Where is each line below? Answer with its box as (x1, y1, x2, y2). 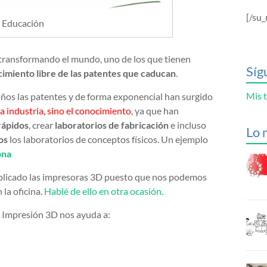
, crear (29, 119, 55, 131)
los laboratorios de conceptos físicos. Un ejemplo (8, 133, 208, 145)
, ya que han (131, 105, 179, 117)
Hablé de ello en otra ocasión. (44, 185, 163, 197)
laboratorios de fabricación (55, 119, 169, 131)
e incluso (169, 119, 206, 131)
